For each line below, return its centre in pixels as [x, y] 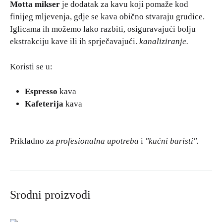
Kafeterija [44, 104]
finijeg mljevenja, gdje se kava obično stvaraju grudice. [107, 17]
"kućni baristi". [172, 141]
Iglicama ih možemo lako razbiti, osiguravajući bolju [103, 29]
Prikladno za [33, 141]
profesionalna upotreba [97, 141]
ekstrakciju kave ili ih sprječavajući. [75, 41]
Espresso [41, 91]
